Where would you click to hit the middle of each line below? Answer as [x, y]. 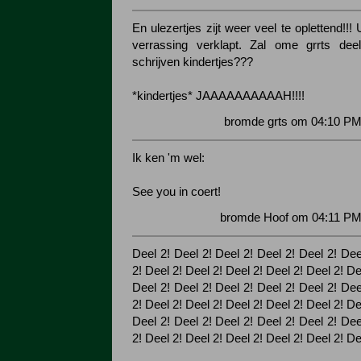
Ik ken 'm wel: [168, 158]
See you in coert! [176, 192]
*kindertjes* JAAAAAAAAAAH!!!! [218, 96]
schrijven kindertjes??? [193, 62]
